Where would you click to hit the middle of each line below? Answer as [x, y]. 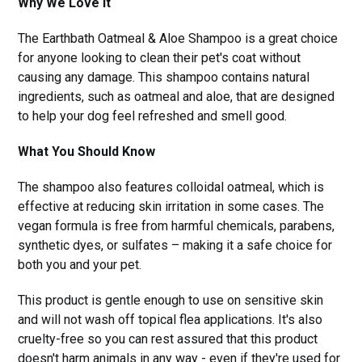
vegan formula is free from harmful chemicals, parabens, [177, 226]
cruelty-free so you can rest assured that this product [168, 339]
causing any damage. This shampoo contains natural [164, 78]
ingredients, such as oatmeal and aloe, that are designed [177, 97]
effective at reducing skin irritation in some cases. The [171, 207]
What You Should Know [87, 152]
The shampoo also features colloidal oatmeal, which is [171, 187]
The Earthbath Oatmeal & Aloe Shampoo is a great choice [178, 39]
